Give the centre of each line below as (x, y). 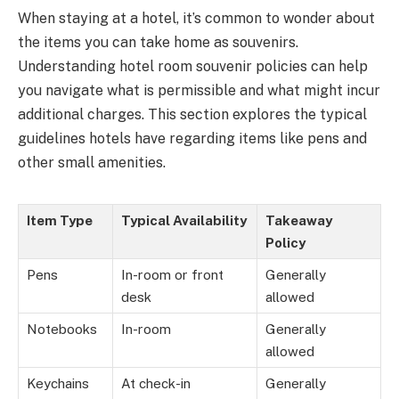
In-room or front (172, 275)
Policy (285, 243)
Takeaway (299, 221)
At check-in (156, 384)
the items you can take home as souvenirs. (158, 43)
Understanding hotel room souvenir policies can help (193, 67)
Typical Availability (184, 221)
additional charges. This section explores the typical (192, 115)
